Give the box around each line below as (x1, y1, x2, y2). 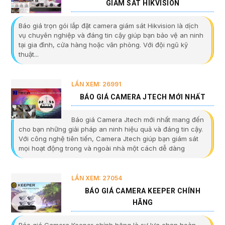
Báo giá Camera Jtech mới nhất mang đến (71, 116, 204, 124)
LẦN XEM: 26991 (71, 80, 121, 88)
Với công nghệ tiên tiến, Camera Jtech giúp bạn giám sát (19, 135, 198, 143)
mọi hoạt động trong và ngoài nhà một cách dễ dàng (19, 144, 185, 153)
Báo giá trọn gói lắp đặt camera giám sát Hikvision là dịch (19, 22, 198, 30)
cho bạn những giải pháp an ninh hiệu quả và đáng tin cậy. (19, 125, 203, 134)
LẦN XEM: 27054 (71, 174, 122, 182)
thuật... (19, 50, 39, 59)
